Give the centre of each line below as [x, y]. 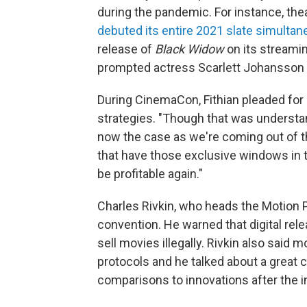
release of [126, 49]
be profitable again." [150, 174]
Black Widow [189, 49]
